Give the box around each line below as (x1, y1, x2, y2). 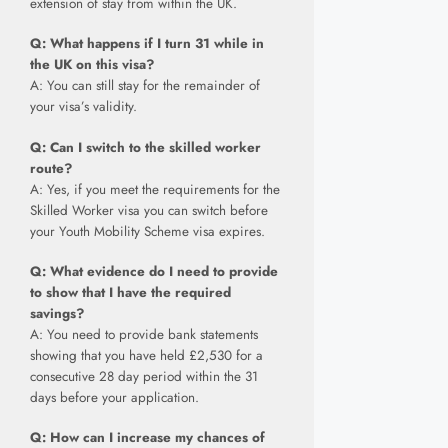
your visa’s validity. (30, 97, 137, 117)
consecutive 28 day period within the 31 (30, 366, 258, 386)
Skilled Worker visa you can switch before (30, 200, 268, 220)
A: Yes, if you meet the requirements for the (30, 179, 280, 199)
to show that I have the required (30, 282, 231, 302)
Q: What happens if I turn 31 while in (30, 34, 264, 54)
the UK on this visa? (30, 55, 154, 75)
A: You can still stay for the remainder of (30, 76, 260, 96)
